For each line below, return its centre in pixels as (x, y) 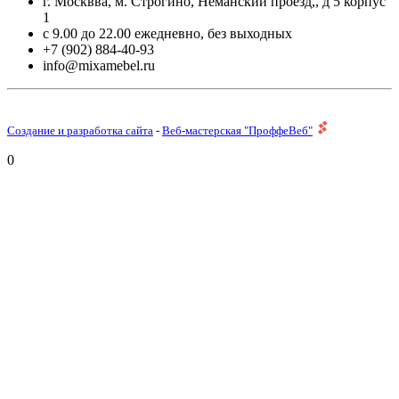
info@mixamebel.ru (99, 66)
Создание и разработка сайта (80, 131)
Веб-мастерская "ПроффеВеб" (237, 131)
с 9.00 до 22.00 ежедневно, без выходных (167, 34)
